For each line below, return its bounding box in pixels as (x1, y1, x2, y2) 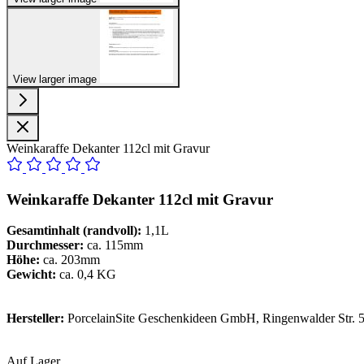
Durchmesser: (6, 238, 84, 253)
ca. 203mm (40, 253, 100, 267)
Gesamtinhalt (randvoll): (6, 223, 145, 238)
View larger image (13, 72, 100, 85)
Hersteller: (6, 311, 64, 326)
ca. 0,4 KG (59, 267, 116, 282)
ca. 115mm (84, 238, 143, 253)
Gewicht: (6, 267, 59, 282)
